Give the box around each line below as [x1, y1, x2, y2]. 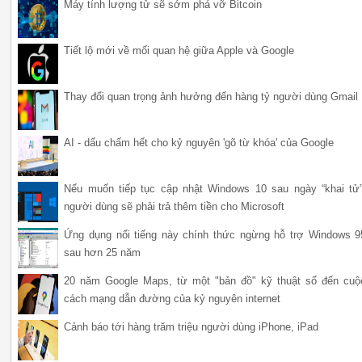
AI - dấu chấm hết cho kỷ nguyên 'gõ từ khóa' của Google [64, 136, 335, 149]
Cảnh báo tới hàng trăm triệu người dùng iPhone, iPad [64, 320, 319, 333]
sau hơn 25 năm [64, 246, 141, 259]
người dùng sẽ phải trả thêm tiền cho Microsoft [64, 200, 285, 213]
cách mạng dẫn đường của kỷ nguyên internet [64, 292, 281, 305]
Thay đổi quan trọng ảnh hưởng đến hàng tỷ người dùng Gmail [64, 90, 359, 103]
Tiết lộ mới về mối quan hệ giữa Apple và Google [64, 44, 295, 57]
